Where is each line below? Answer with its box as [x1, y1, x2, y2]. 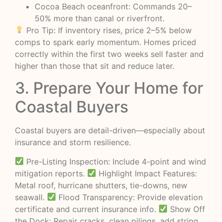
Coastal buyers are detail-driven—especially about [15, 125, 205, 136]
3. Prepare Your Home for [15, 78, 203, 98]
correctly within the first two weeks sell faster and [15, 49, 204, 59]
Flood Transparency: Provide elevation [56, 192, 203, 202]
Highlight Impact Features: [96, 168, 197, 178]
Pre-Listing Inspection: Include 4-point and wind [24, 156, 207, 166]
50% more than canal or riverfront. [35, 13, 165, 23]
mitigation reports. [15, 168, 87, 178]
